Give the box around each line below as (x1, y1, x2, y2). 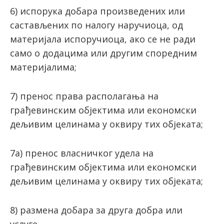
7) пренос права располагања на (10, 90, 158, 102)
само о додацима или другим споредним (10, 47, 197, 59)
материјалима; (10, 61, 76, 73)
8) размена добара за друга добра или (10, 204, 182, 216)
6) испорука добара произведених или (10, 5, 185, 17)
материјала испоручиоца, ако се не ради (10, 33, 195, 45)
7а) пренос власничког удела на (10, 147, 153, 159)
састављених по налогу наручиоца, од (10, 19, 183, 31)
